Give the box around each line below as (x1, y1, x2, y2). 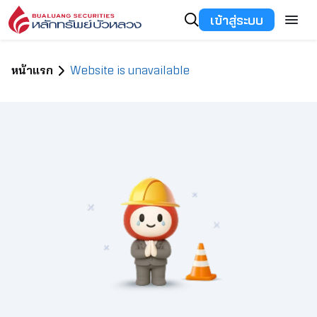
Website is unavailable (70, 62, 190, 80)
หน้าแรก (11, 62, 53, 80)
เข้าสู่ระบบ (210, 10, 263, 30)
